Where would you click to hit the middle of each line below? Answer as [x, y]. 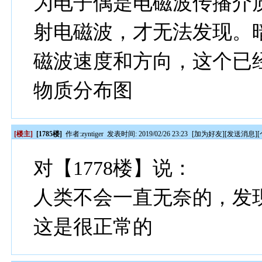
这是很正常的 [93, 227]
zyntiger [93, 134]
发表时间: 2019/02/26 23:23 [148, 134]
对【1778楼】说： [113, 168]
